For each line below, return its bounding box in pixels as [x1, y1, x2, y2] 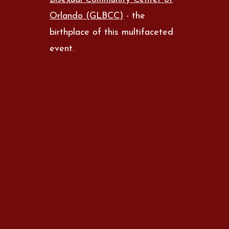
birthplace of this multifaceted [50, 27, 174, 37]
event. [50, 43, 75, 54]
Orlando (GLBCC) [50, 11, 124, 21]
